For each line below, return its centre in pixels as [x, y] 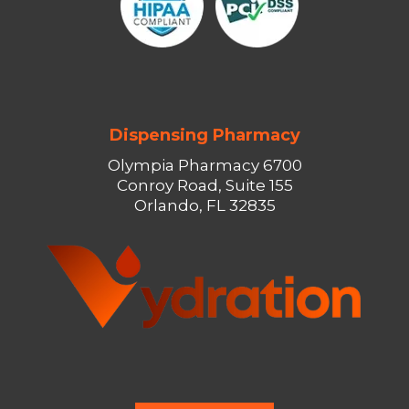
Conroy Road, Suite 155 [204, 185]
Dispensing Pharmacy [204, 135]
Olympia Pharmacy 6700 [204, 165]
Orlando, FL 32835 [204, 205]
